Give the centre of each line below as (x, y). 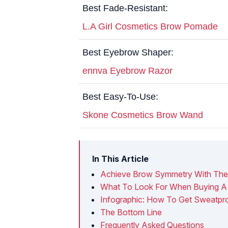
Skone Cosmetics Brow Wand (143, 115)
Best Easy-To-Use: (120, 96)
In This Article (120, 159)
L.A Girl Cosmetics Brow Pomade (150, 26)
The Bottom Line (131, 212)
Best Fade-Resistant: (125, 8)
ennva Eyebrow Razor (127, 70)
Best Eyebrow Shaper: (128, 52)
